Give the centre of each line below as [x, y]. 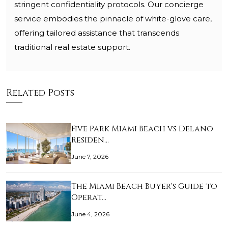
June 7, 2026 [90, 157]
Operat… [89, 198]
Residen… [90, 140]
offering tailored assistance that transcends [97, 33]
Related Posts [40, 93]
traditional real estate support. [72, 47]
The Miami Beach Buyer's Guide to [144, 187]
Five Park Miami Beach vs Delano [142, 129]
